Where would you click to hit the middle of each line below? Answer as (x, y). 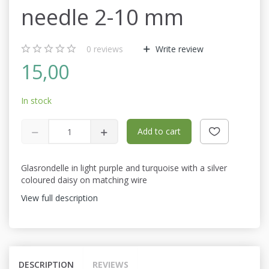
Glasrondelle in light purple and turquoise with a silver (124, 168)
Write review (178, 49)
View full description (59, 198)
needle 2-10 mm (102, 17)
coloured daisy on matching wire (84, 180)
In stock (36, 101)
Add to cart (159, 131)
